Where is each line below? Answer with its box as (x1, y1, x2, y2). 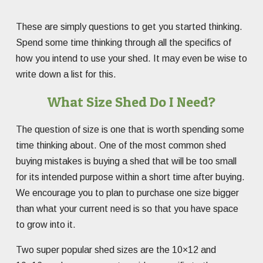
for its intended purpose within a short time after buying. (16, 171, 245, 182)
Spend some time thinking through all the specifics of (16, 37, 231, 48)
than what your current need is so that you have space (16, 203, 238, 214)
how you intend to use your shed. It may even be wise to (16, 53, 247, 63)
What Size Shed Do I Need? (48, 93, 215, 110)
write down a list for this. (16, 69, 116, 79)
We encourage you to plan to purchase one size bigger (16, 187, 239, 198)
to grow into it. (16, 219, 76, 230)
